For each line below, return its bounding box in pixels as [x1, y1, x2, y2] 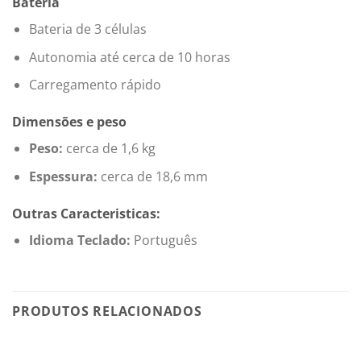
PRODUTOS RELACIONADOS [12, 302, 202, 321]
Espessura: [28, 167, 98, 185]
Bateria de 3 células [28, 20, 147, 39]
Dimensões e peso [12, 113, 127, 131]
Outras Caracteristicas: [12, 204, 160, 222]
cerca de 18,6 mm [97, 167, 208, 185]
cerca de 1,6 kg [62, 139, 156, 158]
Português [130, 230, 197, 249]
